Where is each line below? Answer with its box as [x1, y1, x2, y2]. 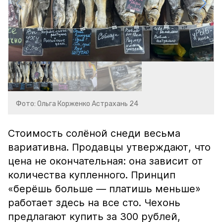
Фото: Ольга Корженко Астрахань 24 [16, 100, 138, 108]
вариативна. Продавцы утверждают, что [8, 141, 211, 153]
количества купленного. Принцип [8, 169, 175, 181]
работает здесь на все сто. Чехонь [8, 197, 180, 209]
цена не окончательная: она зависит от [8, 155, 203, 167]
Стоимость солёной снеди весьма [8, 127, 180, 139]
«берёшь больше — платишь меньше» [8, 183, 201, 195]
